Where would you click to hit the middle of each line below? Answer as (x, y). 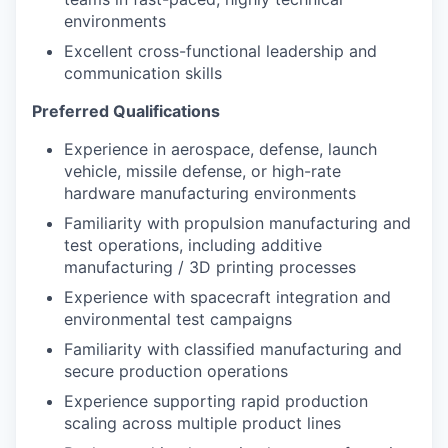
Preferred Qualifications (126, 111)
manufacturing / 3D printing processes (210, 267)
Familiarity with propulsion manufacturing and (237, 223)
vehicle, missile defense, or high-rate (202, 171)
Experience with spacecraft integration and (227, 297)
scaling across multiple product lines (202, 423)
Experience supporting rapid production (216, 401)
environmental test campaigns (178, 319)
